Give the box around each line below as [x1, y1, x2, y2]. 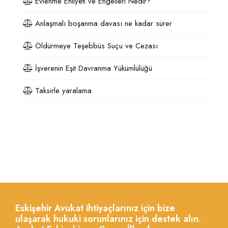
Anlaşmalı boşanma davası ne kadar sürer [33, 18, 172, 29]
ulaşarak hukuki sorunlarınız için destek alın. [15, 212, 201, 225]
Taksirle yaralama [33, 85, 92, 96]
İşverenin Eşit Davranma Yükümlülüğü [33, 63, 152, 74]
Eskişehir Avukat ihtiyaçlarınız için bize [15, 202, 175, 215]
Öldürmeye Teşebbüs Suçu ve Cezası [33, 40, 158, 51]
